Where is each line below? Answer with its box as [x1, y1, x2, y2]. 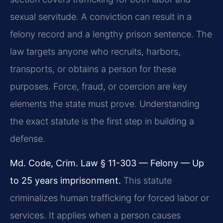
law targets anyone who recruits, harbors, [10, 46, 181, 57]
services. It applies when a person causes [10, 210, 181, 221]
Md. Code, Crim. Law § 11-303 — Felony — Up [10, 158, 204, 169]
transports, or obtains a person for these [10, 63, 176, 74]
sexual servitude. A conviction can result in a [10, 11, 192, 22]
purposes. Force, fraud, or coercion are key [10, 81, 187, 92]
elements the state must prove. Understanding [10, 98, 200, 109]
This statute [121, 175, 172, 186]
